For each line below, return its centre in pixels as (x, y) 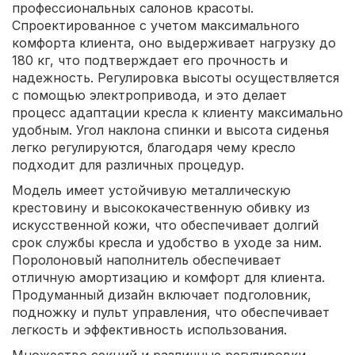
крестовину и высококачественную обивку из (161, 207)
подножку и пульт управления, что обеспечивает (171, 312)
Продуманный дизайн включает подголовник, (162, 294)
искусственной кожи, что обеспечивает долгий (165, 225)
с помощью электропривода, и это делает (149, 95)
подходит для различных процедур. (128, 164)
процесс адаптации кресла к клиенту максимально (177, 112)
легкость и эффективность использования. (149, 329)
